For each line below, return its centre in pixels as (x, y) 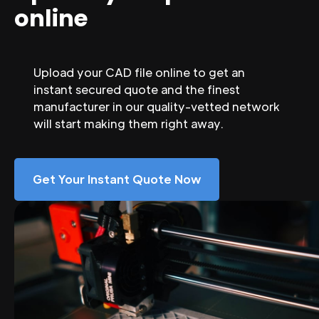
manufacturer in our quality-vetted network (157, 106)
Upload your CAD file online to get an (139, 72)
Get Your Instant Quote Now (117, 179)
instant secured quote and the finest (137, 89)
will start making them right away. (129, 123)
